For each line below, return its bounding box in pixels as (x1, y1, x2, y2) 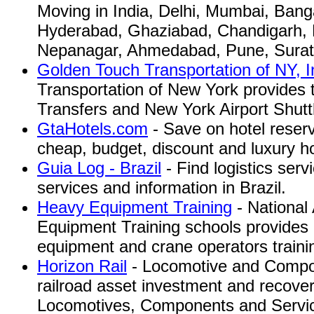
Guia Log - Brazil (37, 158, 161, 177)
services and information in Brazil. (37, 178, 286, 197)
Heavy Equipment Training (37, 198, 232, 217)
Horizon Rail (37, 257, 127, 275)
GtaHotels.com (37, 119, 148, 138)
